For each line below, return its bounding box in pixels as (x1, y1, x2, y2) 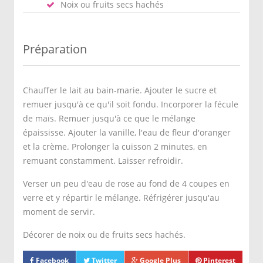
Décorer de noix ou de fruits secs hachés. (23, 229, 186, 240)
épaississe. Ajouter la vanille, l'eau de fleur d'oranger (23, 127, 231, 138)
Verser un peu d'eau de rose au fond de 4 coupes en (23, 178, 230, 189)
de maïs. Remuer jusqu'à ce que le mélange (23, 113, 195, 124)
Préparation (23, 41, 87, 57)
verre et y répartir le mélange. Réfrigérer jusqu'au (23, 192, 220, 203)
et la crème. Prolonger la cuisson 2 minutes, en (23, 141, 207, 152)
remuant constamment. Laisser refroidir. (23, 155, 183, 166)
